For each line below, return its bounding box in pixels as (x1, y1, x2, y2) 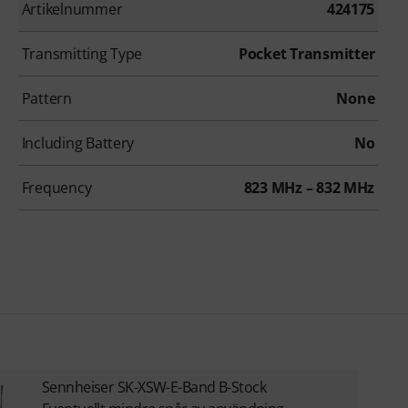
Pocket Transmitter (238, 44, 375, 65)
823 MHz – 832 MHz (243, 178, 375, 199)
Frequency (21, 178, 92, 199)
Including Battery (21, 133, 135, 154)
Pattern (21, 88, 72, 109)
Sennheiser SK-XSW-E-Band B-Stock (41, 377, 266, 398)
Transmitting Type (21, 44, 143, 65)
